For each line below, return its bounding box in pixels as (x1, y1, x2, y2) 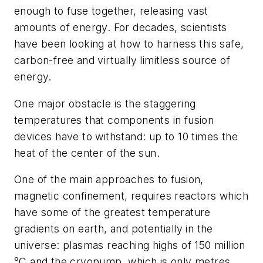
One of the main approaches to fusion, (14, 173, 204, 186)
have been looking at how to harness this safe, (14, 38, 244, 50)
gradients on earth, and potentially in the (14, 222, 213, 235)
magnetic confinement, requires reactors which (14, 190, 248, 203)
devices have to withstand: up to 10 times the (14, 130, 238, 143)
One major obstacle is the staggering (14, 97, 196, 110)
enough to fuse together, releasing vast (14, 5, 208, 18)
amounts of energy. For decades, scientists (14, 21, 227, 34)
